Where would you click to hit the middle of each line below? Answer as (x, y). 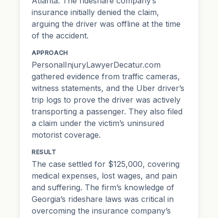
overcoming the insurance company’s (101, 210)
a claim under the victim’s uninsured (98, 123)
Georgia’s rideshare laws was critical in (103, 199)
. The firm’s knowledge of (127, 187)
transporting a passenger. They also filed (107, 111)
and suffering (56, 187)
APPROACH (50, 53)
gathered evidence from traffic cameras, (106, 76)
